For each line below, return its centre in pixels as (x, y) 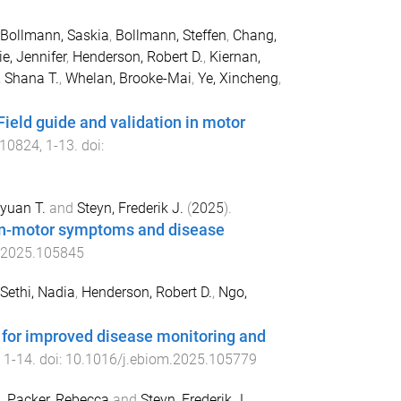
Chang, (254, 35)
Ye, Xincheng (238, 78)
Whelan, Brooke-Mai (128, 78)
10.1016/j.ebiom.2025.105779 (161, 360)
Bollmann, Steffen (171, 35)
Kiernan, (235, 56)
